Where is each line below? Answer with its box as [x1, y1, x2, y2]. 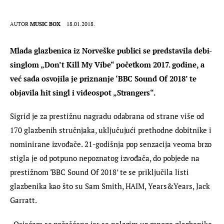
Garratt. [10, 195, 37, 205]
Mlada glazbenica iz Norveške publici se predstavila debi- [10, 45, 212, 55]
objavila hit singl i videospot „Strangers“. [10, 87, 156, 97]
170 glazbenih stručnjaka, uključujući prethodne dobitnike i [10, 125, 214, 135]
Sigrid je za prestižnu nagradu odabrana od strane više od [10, 111, 206, 121]
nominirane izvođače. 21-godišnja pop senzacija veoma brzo [10, 139, 214, 149]
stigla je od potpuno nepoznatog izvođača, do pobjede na [10, 153, 201, 163]
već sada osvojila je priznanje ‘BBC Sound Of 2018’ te [10, 73, 198, 83]
